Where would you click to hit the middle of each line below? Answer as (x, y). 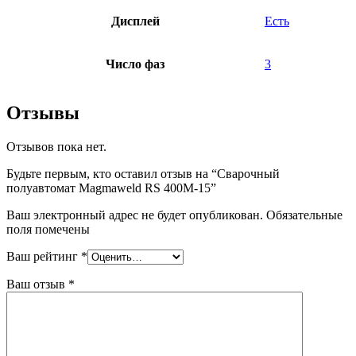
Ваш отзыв (37, 284)
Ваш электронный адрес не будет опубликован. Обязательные (174, 215)
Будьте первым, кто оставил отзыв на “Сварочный (143, 174)
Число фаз (135, 64)
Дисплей (135, 21)
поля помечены (48, 230)
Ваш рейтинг (44, 257)
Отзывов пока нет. (56, 147)
